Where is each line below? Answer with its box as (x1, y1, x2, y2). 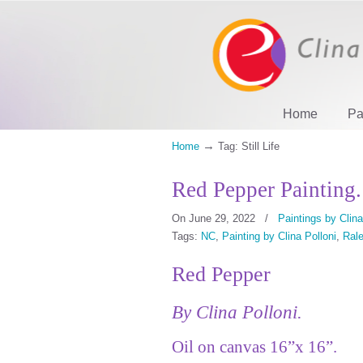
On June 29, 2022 (172, 212, 258, 224)
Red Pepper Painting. (172, 177, 361, 202)
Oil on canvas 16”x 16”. (172, 337, 337, 357)
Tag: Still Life (218, 141, 280, 152)
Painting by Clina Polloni (222, 230, 336, 242)
